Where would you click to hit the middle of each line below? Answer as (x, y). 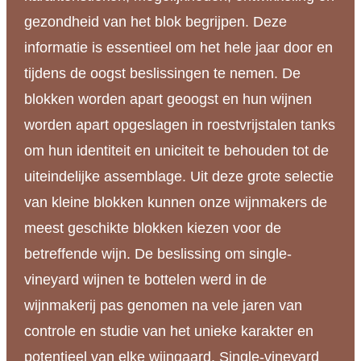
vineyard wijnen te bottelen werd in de (145, 280)
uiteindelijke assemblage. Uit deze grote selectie (178, 177)
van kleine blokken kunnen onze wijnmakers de (175, 203)
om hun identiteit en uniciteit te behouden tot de (176, 151)
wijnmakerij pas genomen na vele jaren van (163, 306)
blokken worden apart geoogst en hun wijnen (168, 100)
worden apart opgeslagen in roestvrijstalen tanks (179, 125)
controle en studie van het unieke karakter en (168, 332)
